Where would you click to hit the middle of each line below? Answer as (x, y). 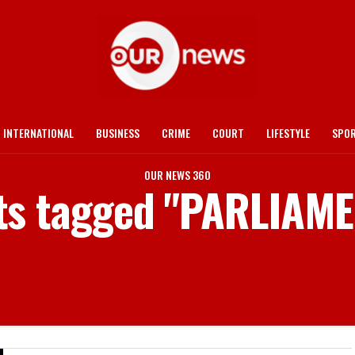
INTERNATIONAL (38, 133)
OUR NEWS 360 (177, 175)
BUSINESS (118, 133)
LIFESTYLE (288, 133)
